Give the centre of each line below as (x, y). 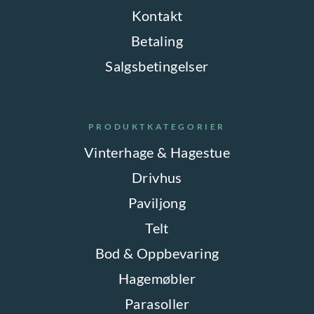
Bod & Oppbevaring (157, 253)
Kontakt (157, 15)
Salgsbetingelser (157, 66)
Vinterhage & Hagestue (157, 152)
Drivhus (157, 177)
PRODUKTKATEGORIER (157, 126)
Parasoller (157, 303)
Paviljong (157, 202)
